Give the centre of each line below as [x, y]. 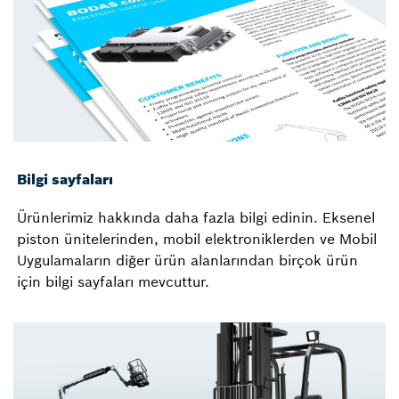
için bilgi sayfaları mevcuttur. [113, 281]
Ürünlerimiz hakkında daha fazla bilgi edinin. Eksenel [196, 217]
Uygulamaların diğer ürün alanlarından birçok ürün [187, 260]
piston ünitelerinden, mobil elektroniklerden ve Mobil [197, 238]
